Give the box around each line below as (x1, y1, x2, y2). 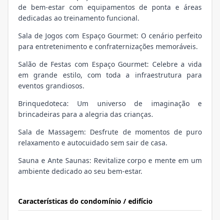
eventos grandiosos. (18, 81, 84, 91)
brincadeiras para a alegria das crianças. (18, 110, 153, 119)
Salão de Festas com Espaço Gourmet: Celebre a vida (18, 59, 202, 69)
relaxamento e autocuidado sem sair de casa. (18, 138, 167, 148)
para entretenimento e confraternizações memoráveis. (18, 42, 198, 52)
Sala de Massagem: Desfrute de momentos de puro (18, 127, 202, 137)
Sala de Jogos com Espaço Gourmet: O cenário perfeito (18, 31, 202, 41)
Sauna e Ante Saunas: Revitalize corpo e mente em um (18, 156, 202, 165)
